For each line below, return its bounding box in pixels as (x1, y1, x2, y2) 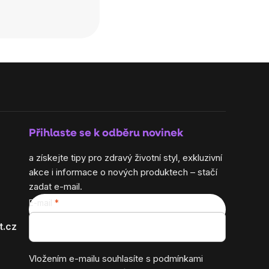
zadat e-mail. (29, 181, 82, 192)
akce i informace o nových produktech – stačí (29, 166, 217, 178)
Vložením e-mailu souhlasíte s (29, 253, 153, 264)
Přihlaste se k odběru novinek (29, 128, 183, 139)
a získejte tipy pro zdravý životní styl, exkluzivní (29, 152, 222, 163)
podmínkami (153, 253, 203, 264)
